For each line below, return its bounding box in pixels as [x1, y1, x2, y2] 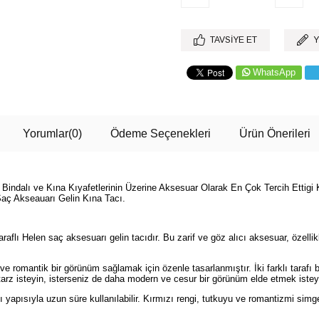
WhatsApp [253, 67, 296, 78]
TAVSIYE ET [210, 35, 257, 45]
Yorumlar [22, 127, 68, 140]
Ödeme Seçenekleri [110, 127, 211, 140]
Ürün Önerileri [239, 127, 310, 140]
